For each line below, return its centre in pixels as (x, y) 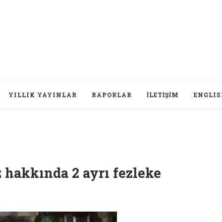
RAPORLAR (112, 95)
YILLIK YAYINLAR (43, 95)
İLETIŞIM (163, 95)
